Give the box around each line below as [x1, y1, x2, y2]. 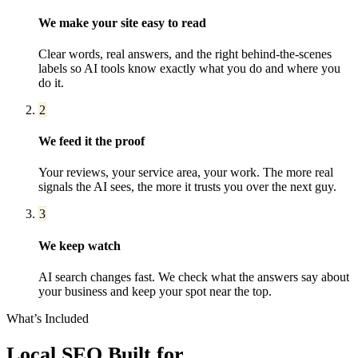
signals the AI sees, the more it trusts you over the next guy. [38, 180, 336, 194]
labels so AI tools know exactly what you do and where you [38, 61, 340, 75]
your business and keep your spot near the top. [38, 284, 272, 298]
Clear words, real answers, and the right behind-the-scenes [38, 46, 332, 61]
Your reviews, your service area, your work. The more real [38, 165, 333, 180]
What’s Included [6, 311, 89, 325]
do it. [38, 75, 64, 89]
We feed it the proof [38, 134, 145, 149]
